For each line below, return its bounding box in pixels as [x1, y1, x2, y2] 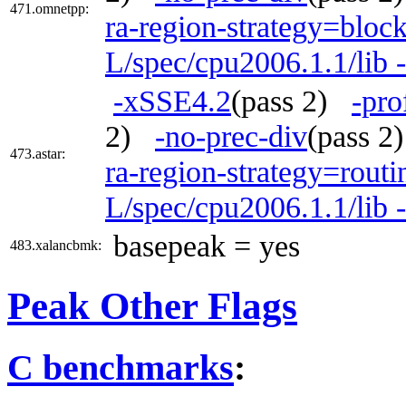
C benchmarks [7, 347, 234, 389]
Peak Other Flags [7, 285, 297, 328]
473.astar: [10, 145, 65, 161]
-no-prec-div [155, 118, 307, 153]
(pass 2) [231, 82, 352, 118]
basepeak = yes [113, 227, 300, 263]
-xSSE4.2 [113, 82, 231, 118]
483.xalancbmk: [10, 237, 101, 253]
